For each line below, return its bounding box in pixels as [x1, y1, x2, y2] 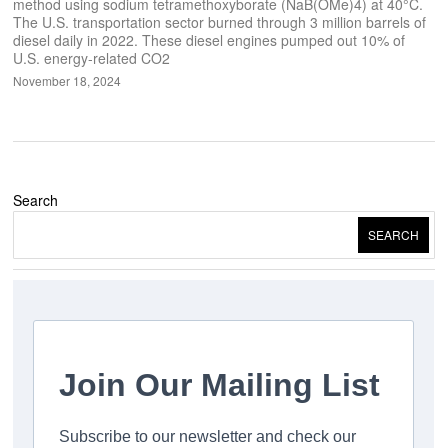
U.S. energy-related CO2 [13, 48, 171, 69]
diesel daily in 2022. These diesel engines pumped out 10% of [13, 30, 406, 51]
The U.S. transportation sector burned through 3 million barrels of [13, 12, 427, 33]
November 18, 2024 [13, 72, 122, 90]
